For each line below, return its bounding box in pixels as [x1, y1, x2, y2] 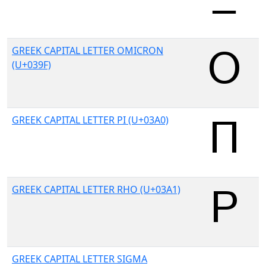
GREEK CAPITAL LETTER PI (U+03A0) [12, 113, 169, 126]
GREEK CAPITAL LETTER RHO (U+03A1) [12, 183, 180, 196]
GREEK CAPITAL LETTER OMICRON [12, 44, 163, 57]
